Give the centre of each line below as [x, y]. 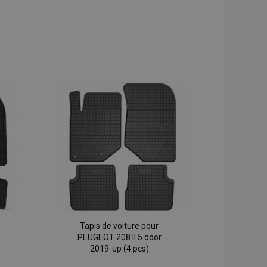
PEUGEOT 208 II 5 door [119, 237]
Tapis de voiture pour [119, 226]
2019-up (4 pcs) [119, 249]
